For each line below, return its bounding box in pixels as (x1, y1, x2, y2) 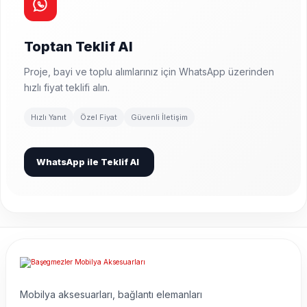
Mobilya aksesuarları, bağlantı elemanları (20, 288, 202, 301)
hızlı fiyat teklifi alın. (24, 82, 110, 93)
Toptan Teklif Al (24, 38, 133, 55)
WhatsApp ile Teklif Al (36, 156, 139, 167)
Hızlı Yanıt (31, 112, 66, 122)
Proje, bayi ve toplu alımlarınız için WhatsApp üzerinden (24, 66, 274, 77)
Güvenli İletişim (131, 112, 188, 122)
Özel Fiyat (80, 112, 117, 122)
